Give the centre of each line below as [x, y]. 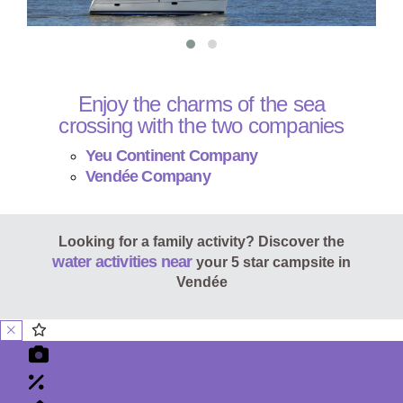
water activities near [122, 262]
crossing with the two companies [201, 126]
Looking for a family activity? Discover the [201, 242]
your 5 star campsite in [271, 263]
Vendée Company [148, 177]
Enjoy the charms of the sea [201, 104]
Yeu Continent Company [172, 156]
